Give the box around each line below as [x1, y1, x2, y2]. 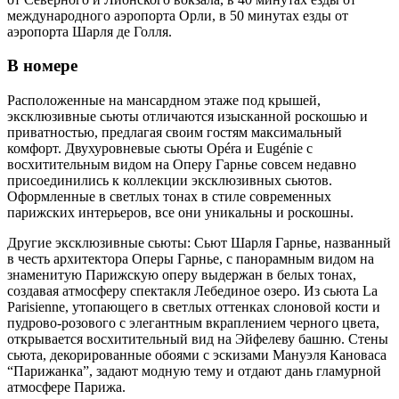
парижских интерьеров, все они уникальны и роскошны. [7, 204, 357, 220]
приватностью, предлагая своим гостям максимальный [7, 124, 342, 140]
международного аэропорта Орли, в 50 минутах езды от [7, 7, 348, 23]
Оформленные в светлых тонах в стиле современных [7, 188, 331, 204]
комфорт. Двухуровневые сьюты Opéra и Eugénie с [7, 140, 313, 156]
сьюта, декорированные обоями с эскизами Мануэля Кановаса [7, 346, 387, 362]
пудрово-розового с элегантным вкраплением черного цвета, [7, 314, 379, 330]
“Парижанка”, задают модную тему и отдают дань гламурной [7, 362, 381, 379]
